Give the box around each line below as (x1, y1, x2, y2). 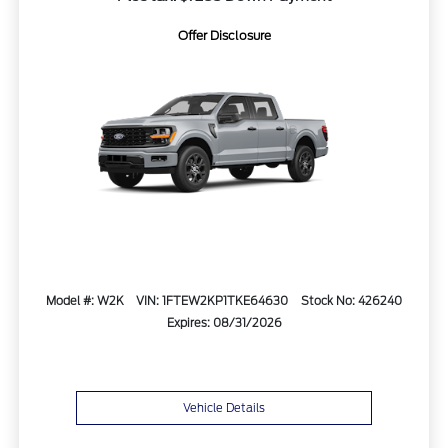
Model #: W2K (45, 294, 124, 309)
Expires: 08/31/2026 (166, 316, 282, 331)
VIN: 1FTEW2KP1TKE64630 (136, 294, 289, 309)
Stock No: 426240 (301, 294, 403, 309)
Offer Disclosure (177, 28, 271, 44)
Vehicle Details (183, 401, 265, 416)
